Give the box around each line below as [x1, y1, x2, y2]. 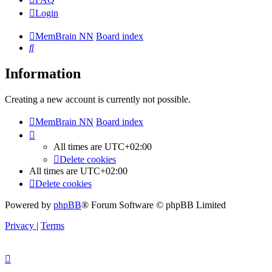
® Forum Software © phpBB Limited [81, 200, 226, 211]
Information [5, 66, 81, 82]
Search [33, 42, 59, 53]
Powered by [5, 200, 53, 211]
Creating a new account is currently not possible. [5, 94, 191, 105]
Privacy [5, 220, 34, 231]
